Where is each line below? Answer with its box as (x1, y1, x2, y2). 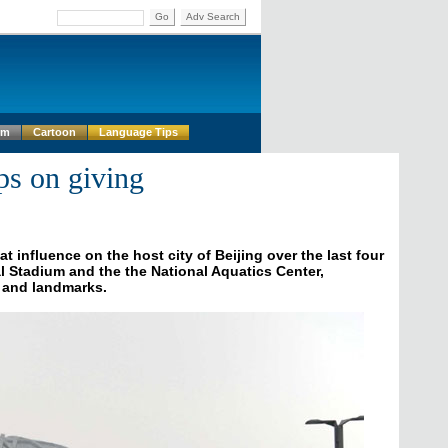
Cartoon (33, 126, 76, 138)
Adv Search (186, 11, 240, 22)
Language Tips (99, 126, 178, 138)
